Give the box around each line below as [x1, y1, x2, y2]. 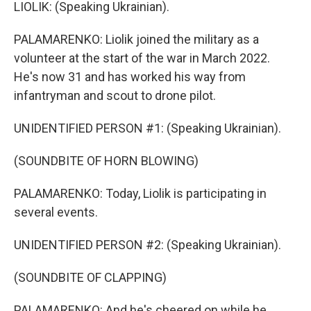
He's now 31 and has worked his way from [14, 69, 246, 84]
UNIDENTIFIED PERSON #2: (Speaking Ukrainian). [14, 237, 281, 252]
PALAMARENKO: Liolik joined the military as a [14, 32, 259, 47]
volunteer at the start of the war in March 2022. [14, 51, 270, 65]
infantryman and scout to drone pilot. [14, 88, 216, 103]
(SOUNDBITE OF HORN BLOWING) [14, 153, 199, 168]
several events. [14, 205, 98, 219]
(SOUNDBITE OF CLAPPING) [14, 270, 167, 285]
